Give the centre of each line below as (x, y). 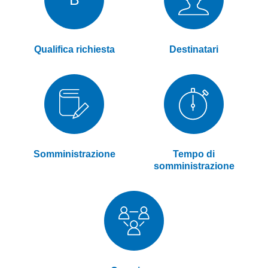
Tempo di (194, 154)
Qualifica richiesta (74, 49)
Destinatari (194, 49)
